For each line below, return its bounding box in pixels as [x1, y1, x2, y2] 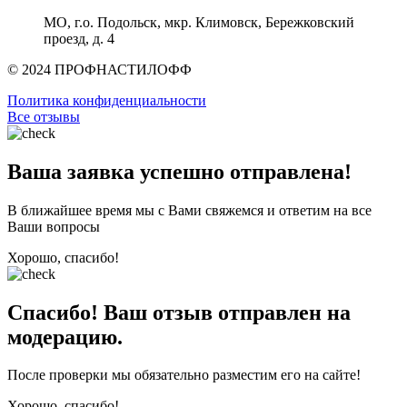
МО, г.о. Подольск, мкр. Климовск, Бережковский [44, 14, 354, 30]
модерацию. [7, 324, 123, 349]
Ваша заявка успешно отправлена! [7, 159, 352, 184]
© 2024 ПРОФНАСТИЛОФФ [7, 61, 192, 77]
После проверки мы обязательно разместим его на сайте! [7, 367, 361, 383]
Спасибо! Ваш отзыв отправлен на [7, 300, 351, 324]
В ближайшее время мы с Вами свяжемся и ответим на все [7, 202, 372, 218]
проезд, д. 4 [44, 30, 114, 46]
